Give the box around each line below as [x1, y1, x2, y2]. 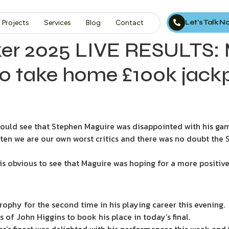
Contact [115, 18, 144, 27]
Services [43, 18, 71, 27]
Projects [2, 18, 29, 27]
